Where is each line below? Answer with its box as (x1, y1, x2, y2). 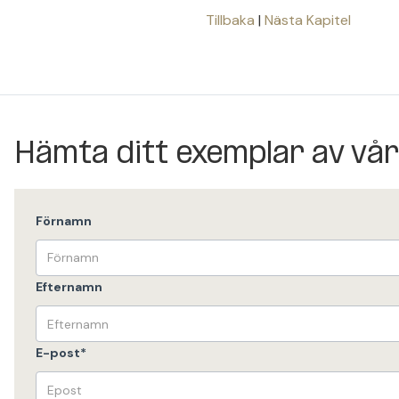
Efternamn (36, 279, 102, 296)
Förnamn (36, 212, 92, 229)
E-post (36, 345, 80, 362)
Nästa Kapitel (265, 11, 351, 30)
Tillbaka (206, 11, 258, 30)
